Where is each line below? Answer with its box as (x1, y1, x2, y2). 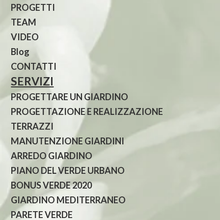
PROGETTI (11, 2, 55, 13)
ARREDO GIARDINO (11, 150, 93, 161)
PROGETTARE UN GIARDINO (11, 91, 129, 102)
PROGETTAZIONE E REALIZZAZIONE (11, 106, 164, 117)
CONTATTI (11, 61, 57, 72)
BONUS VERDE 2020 (11, 180, 92, 191)
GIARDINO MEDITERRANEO (11, 194, 126, 205)
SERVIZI (11, 74, 54, 88)
